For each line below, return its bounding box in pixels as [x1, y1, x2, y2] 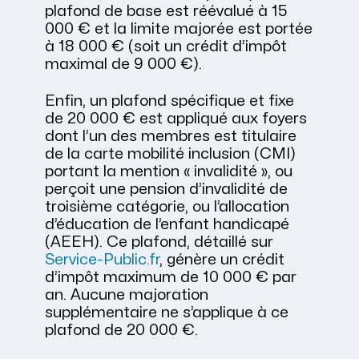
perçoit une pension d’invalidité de [45, 181, 288, 196]
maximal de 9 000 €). [45, 56, 202, 71]
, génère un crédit [159, 252, 284, 267]
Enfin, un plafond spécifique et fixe [45, 93, 294, 108]
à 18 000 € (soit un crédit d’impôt [45, 38, 287, 54]
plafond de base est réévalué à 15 [45, 3, 288, 18]
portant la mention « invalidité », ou [45, 163, 292, 179]
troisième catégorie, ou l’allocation [45, 199, 289, 214]
